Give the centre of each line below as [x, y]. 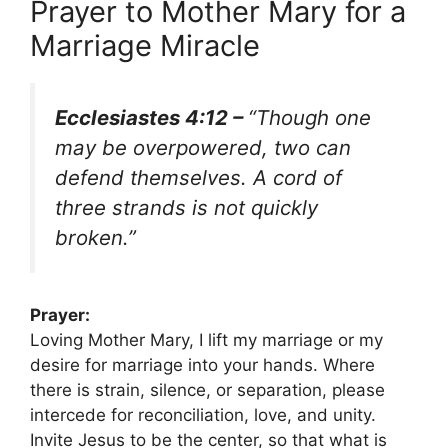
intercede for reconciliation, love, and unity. [203, 415]
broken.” [95, 237]
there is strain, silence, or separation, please [207, 390]
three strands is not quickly [186, 207]
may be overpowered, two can [203, 147]
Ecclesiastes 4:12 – [151, 117]
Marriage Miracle [145, 45]
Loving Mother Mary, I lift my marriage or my [206, 340]
